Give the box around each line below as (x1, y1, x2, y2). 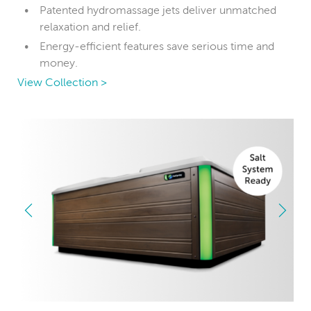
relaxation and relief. (40, 20, 141, 33)
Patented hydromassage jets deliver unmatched (40, 3, 276, 16)
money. (40, 56, 78, 69)
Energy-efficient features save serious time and (40, 40, 274, 52)
